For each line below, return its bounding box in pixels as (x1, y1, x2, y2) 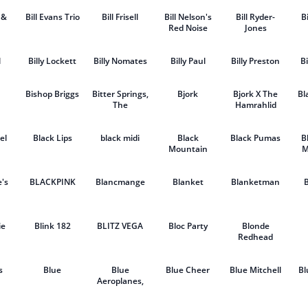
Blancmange (95, 176, 145, 188)
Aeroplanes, (96, 275, 144, 287)
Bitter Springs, (91, 88, 148, 100)
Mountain (168, 143, 208, 155)
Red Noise (168, 22, 208, 34)
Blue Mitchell (230, 264, 282, 276)
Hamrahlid (234, 99, 276, 111)
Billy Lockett (28, 55, 77, 67)
